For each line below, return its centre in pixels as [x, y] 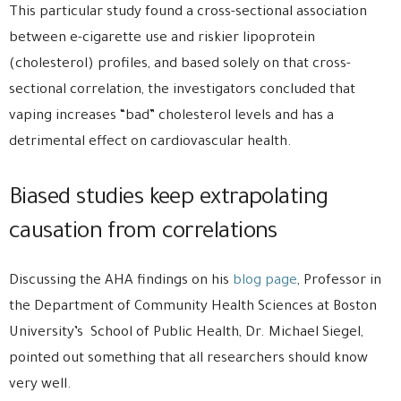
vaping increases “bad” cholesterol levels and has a [171, 116]
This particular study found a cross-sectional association [188, 13]
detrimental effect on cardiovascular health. [150, 142]
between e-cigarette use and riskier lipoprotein [162, 38]
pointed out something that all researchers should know [188, 359]
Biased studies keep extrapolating [169, 199]
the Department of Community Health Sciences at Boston [193, 307]
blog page [263, 281]
